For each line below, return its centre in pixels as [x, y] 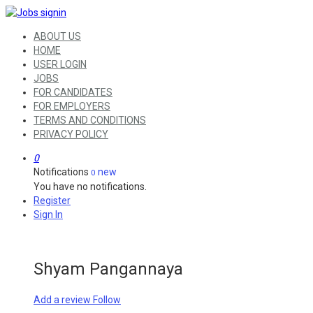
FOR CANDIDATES [73, 92]
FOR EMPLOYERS [72, 106]
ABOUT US [57, 36]
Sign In [48, 214]
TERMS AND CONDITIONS [90, 120]
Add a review [63, 299]
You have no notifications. [90, 187]
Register [52, 201]
